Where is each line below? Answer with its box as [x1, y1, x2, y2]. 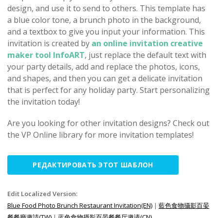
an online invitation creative [91, 38, 203, 49]
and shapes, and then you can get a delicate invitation [7, 73, 202, 84]
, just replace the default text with [85, 50, 206, 60]
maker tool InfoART [7, 50, 85, 60]
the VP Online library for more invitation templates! [7, 129, 194, 140]
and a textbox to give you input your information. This [7, 26, 205, 37]
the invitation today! [7, 96, 80, 107]
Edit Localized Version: [7, 189, 77, 198]
